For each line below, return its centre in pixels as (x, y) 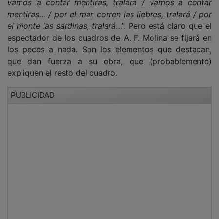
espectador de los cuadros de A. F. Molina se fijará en (109, 31)
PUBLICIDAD (33, 88)
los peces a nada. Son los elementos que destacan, (109, 42)
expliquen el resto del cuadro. (62, 66)
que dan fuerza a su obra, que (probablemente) (109, 54)
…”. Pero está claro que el (164, 19)
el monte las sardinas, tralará (62, 19)
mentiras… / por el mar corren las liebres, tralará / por (109, 7)
